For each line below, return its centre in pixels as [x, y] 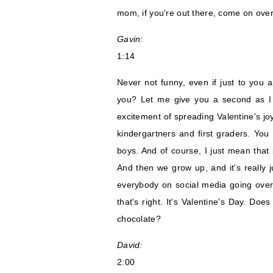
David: [130, 245]
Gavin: [130, 39]
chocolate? [139, 219]
